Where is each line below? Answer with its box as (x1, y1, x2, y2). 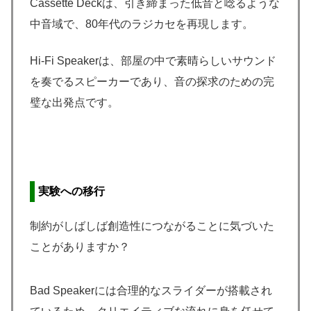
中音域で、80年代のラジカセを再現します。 (30, 18, 253, 31)
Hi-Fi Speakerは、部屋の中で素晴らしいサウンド (30, 54, 276, 67)
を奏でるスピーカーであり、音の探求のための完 (30, 75, 274, 87)
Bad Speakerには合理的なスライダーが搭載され (30, 284, 272, 296)
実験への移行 (38, 185, 105, 198)
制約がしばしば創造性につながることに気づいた (30, 220, 274, 233)
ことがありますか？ (30, 241, 130, 253)
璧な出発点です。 (30, 96, 119, 108)
